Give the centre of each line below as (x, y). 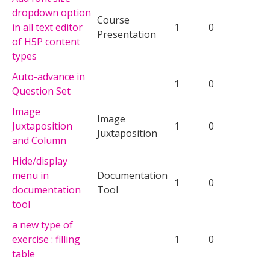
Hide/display (40, 161)
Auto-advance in (49, 76)
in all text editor (47, 27)
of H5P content (46, 41)
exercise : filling (46, 239)
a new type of (42, 224)
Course (113, 20)
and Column (39, 140)
